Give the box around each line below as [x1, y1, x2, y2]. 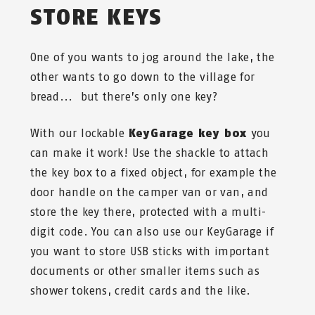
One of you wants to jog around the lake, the [30, 50, 275, 64]
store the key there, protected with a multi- [30, 205, 266, 219]
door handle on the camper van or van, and [30, 185, 269, 199]
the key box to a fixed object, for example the [30, 165, 277, 179]
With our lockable [30, 126, 129, 140]
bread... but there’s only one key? [30, 89, 218, 103]
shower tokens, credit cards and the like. [30, 283, 255, 297]
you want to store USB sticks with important [30, 244, 270, 258]
